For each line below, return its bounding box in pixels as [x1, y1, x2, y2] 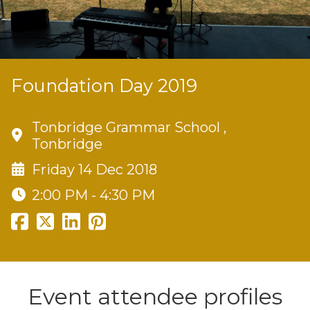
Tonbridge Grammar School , [32, 118, 226, 136]
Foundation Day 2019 [11, 74, 197, 96]
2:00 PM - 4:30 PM [32, 186, 155, 203]
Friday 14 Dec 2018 [32, 161, 157, 178]
